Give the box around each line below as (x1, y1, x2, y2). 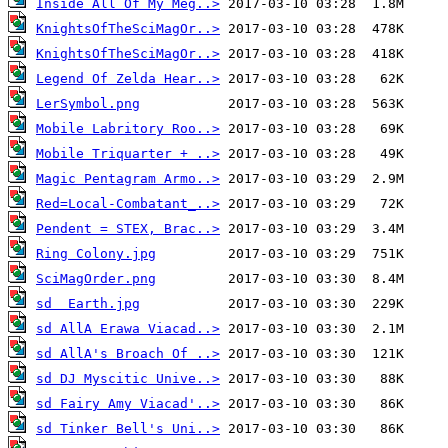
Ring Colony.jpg (36, 245, 156, 261)
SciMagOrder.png (36, 270, 156, 286)
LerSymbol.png (36, 95, 140, 111)
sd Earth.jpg (36, 295, 140, 311)
